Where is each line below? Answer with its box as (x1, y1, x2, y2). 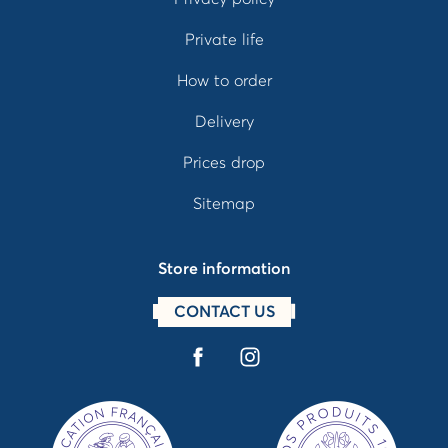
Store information (157, 258, 291, 279)
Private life (184, 29, 264, 50)
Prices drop (183, 152, 265, 173)
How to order (176, 70, 272, 91)
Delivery (194, 111, 254, 132)
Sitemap (193, 193, 255, 214)
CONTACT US (173, 301, 275, 322)
